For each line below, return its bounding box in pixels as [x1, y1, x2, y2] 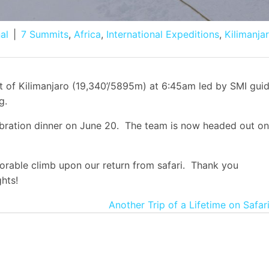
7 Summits [21, 28, 68, 41]
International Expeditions [106, 28, 219, 41]
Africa [74, 28, 101, 41]
